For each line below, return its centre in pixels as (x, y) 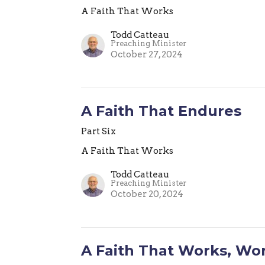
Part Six (99, 131)
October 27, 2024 (147, 54)
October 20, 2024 (147, 194)
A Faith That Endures (161, 111)
